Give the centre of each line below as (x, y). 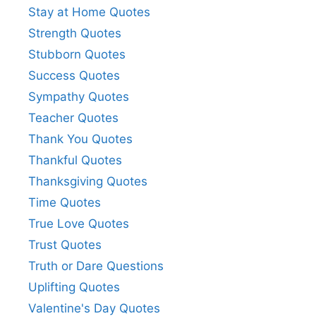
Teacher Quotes (73, 117)
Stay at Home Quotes (89, 12)
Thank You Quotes (80, 139)
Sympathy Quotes (79, 96)
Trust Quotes (65, 244)
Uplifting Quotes (74, 287)
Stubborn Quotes (77, 54)
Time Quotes (65, 202)
